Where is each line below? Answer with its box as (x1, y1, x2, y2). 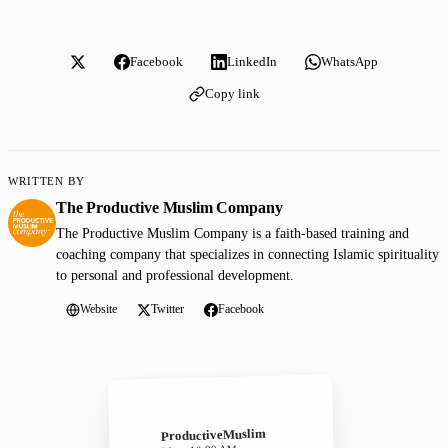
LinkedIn (227, 54, 277, 70)
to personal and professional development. (56, 268, 294, 284)
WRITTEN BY (8, 175, 85, 188)
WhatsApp (321, 54, 378, 70)
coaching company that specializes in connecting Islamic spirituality (56, 247, 439, 263)
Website (80, 302, 117, 317)
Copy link (204, 86, 260, 102)
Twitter (151, 302, 184, 317)
